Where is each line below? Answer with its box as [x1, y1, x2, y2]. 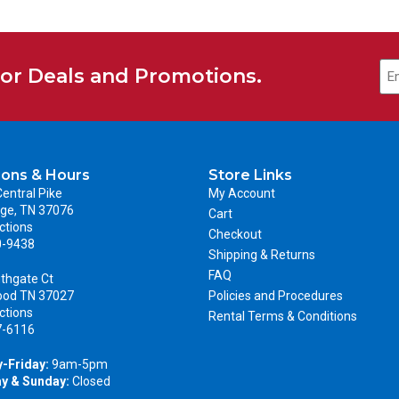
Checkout [208, 226, 262, 241]
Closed [69, 373, 110, 388]
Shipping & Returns [208, 247, 315, 262]
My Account [208, 185, 275, 200]
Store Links [208, 166, 292, 183]
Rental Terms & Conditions [208, 308, 357, 323]
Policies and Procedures [208, 288, 343, 303]
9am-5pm [49, 356, 108, 371]
